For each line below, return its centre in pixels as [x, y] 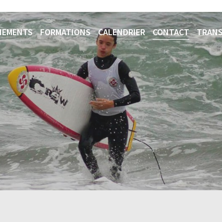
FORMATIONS [65, 32]
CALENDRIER [121, 32]
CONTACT [171, 32]
